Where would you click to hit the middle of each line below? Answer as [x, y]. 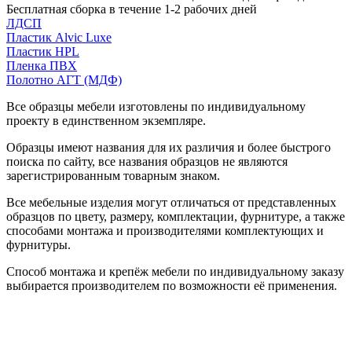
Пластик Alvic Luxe [59, 37]
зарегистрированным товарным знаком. [113, 175]
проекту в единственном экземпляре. [106, 120]
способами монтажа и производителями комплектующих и [165, 230]
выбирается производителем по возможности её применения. [172, 285]
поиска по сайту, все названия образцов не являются [147, 161]
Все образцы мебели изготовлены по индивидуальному [156, 106]
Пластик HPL [43, 51]
